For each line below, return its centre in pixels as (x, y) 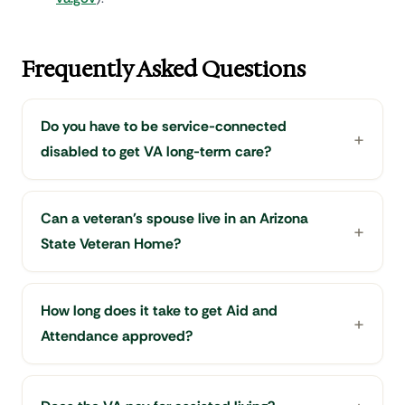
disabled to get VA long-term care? (156, 151)
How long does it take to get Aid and (159, 310)
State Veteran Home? (111, 243)
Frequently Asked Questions (164, 69)
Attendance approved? (117, 335)
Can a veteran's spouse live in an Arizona (174, 218)
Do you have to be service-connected (164, 126)
